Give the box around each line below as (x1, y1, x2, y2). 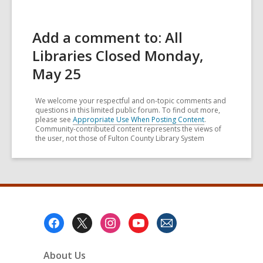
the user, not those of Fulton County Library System (35, 133, 204, 143)
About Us (43, 249, 86, 262)
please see (35, 114, 73, 124)
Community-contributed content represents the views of (35, 124, 221, 134)
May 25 (32, 64, 81, 83)
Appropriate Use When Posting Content (73, 114, 204, 124)
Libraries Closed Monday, (32, 46, 204, 65)
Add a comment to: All (32, 28, 183, 47)
